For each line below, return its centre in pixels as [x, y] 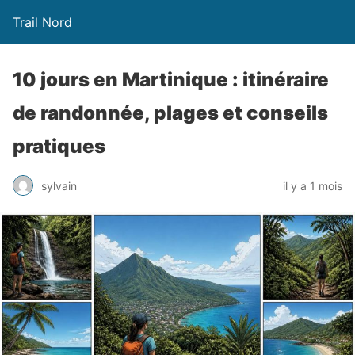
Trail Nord [42, 22]
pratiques [59, 146]
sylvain [59, 185]
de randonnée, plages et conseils [170, 113]
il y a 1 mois [313, 185]
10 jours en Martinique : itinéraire [171, 80]
